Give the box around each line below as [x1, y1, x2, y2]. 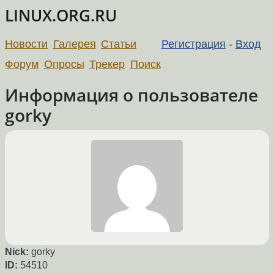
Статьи [101, 37, 137, 50]
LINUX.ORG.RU [5, 5, 117, 26]
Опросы [43, 57, 84, 70]
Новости [5, 37, 48, 50]
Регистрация [161, 37, 226, 50]
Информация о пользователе [5, 83, 258, 106]
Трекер [89, 57, 125, 70]
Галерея [53, 37, 96, 50]
